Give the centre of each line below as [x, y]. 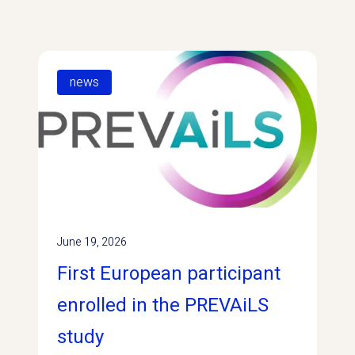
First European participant [169, 273]
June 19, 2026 [92, 242]
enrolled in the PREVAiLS [163, 305]
